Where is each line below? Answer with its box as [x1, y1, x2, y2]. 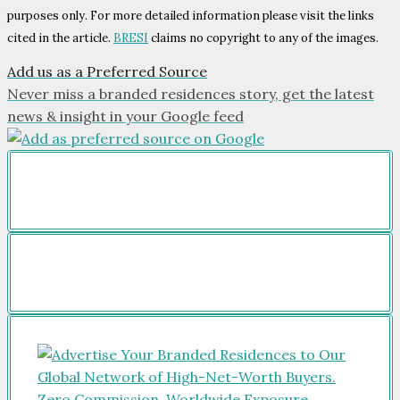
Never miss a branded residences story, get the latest [7, 85, 374, 104]
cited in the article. [7, 30, 113, 46]
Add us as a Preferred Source [7, 62, 207, 81]
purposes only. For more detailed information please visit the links [7, 8, 374, 24]
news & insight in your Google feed [7, 107, 244, 126]
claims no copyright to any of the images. [148, 30, 379, 46]
